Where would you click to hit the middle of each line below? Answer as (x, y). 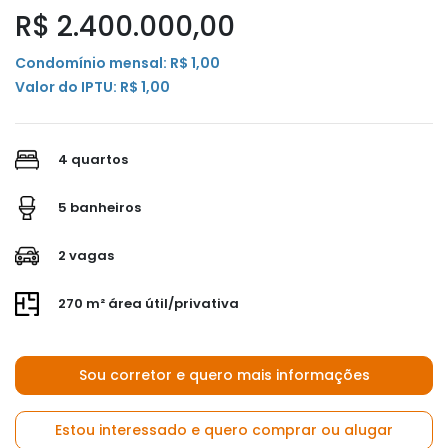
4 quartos (91, 159)
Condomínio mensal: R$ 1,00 (117, 62)
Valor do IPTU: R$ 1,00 (92, 86)
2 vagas (84, 255)
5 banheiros (98, 207)
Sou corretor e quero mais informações (224, 374)
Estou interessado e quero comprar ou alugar (224, 429)
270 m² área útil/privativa (147, 303)
